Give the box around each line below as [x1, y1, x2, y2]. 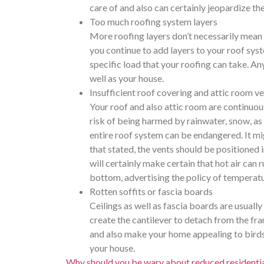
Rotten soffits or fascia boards [90, 186, 213, 197]
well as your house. [90, 72, 164, 84]
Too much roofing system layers [90, 16, 217, 28]
